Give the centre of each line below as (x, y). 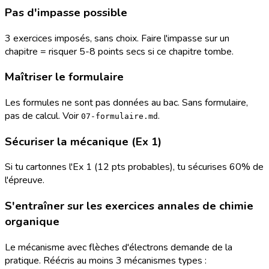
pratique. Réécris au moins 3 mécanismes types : (106, 260)
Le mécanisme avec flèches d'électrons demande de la (119, 247)
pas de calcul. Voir (43, 116)
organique (32, 222)
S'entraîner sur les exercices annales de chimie (129, 206)
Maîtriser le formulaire (64, 77)
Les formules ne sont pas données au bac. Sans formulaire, (126, 102)
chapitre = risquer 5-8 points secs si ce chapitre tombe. (119, 51)
